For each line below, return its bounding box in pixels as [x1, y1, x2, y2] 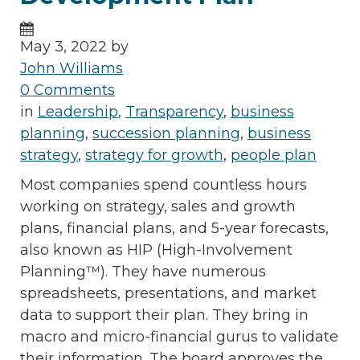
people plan [231, 145, 317, 164]
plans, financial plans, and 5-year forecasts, [20, 219, 329, 237]
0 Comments [20, 80, 115, 99]
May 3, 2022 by [20, 37, 129, 55]
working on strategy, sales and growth [20, 197, 296, 215]
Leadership [38, 102, 118, 121]
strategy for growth [85, 145, 223, 164]
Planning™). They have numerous [20, 262, 266, 280]
